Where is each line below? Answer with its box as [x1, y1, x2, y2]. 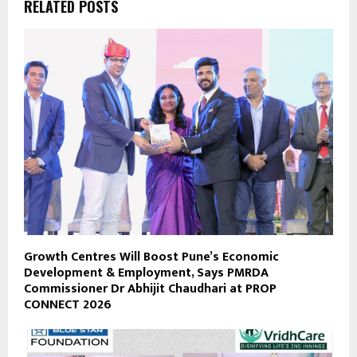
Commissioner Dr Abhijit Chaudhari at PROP [24, 277, 277, 300]
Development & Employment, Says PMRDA [24, 261, 269, 284]
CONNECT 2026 [24, 293, 112, 316]
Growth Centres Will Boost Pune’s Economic [24, 245, 279, 268]
